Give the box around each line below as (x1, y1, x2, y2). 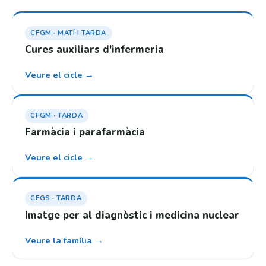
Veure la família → (24, 234, 103, 246)
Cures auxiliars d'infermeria (24, 42, 164, 56)
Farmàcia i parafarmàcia (24, 125, 145, 140)
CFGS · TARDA (30, 194, 82, 203)
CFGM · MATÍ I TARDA (30, 28, 107, 37)
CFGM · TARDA (30, 111, 83, 121)
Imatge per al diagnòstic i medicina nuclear (24, 208, 239, 222)
